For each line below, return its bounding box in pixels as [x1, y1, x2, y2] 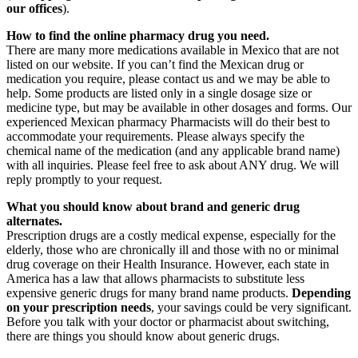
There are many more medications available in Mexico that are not [6, 43, 339, 58]
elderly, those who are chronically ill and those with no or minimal [6, 243, 339, 257]
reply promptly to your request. [6, 173, 162, 187]
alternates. [6, 214, 62, 229]
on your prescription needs [6, 300, 151, 315]
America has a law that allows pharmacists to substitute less [6, 272, 304, 286]
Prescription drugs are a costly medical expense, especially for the [6, 229, 336, 243]
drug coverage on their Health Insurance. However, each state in [6, 257, 329, 272]
